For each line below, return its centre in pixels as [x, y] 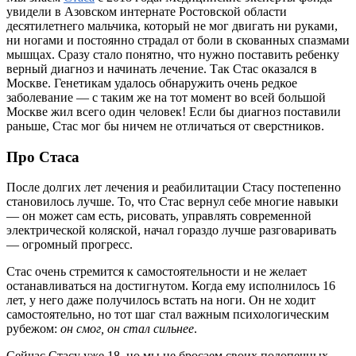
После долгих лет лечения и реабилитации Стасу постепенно [174, 188]
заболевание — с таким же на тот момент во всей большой [166, 97]
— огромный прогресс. [70, 245]
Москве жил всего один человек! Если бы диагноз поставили [174, 111]
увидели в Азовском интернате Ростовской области [147, 11]
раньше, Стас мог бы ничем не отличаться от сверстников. [165, 126]
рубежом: [32, 329]
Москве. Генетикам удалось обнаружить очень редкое [152, 83]
